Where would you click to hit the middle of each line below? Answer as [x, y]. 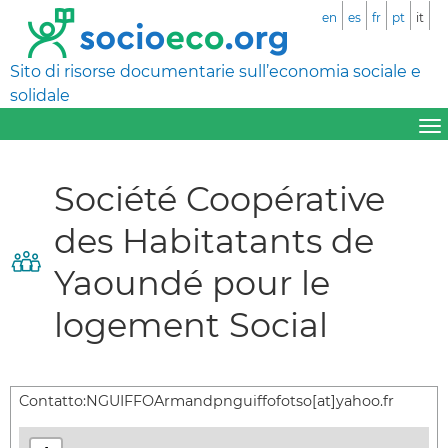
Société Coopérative [219, 198]
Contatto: [52, 400]
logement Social [191, 324]
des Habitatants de [214, 240]
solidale [40, 95]
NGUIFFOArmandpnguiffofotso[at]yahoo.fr [240, 400]
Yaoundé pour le [192, 282]
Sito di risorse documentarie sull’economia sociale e [215, 71]
